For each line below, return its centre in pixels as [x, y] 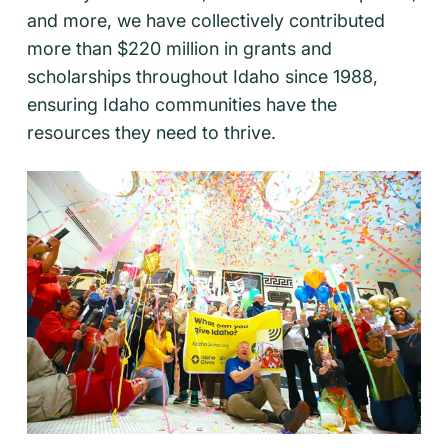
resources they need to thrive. [151, 132]
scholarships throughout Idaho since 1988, [202, 76]
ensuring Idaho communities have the [182, 104]
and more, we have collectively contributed [206, 20]
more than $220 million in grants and [179, 48]
